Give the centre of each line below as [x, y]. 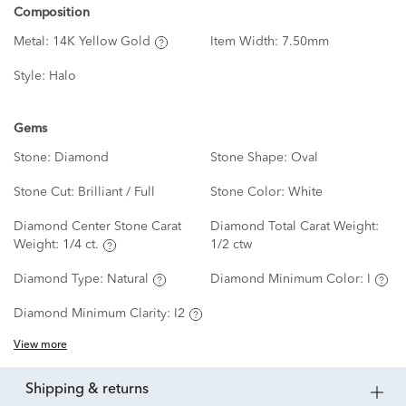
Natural [128, 280]
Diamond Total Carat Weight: [294, 227]
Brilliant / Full [116, 193]
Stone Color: [249, 193]
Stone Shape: [250, 158]
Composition [52, 13]
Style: [31, 77]
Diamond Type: [60, 280]
